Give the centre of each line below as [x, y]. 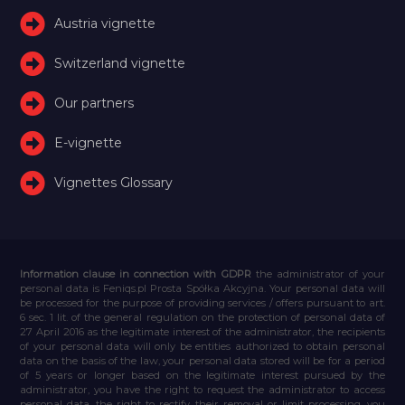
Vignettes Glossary [114, 182]
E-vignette [89, 142]
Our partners [94, 103]
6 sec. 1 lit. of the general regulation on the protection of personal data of [202, 317]
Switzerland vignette [120, 63]
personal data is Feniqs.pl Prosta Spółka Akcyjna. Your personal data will [202, 288]
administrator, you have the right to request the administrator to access [202, 389]
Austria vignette [105, 23]
